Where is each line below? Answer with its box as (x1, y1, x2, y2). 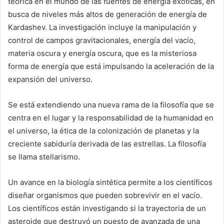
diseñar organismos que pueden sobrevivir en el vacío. (8, 190, 202, 200)
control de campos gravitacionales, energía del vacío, (8, 35, 195, 45)
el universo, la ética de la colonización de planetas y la (8, 125, 199, 135)
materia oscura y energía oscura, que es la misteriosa (8, 48, 196, 58)
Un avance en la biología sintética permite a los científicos (8, 177, 212, 187)
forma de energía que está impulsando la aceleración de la (8, 61, 214, 71)
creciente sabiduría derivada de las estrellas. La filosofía (8, 138, 206, 148)
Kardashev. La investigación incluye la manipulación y (8, 22, 196, 32)
